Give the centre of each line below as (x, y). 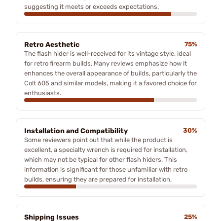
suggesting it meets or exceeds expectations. (92, 7)
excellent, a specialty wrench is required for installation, (106, 150)
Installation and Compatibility (76, 131)
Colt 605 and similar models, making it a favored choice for (110, 83)
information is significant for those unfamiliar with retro (106, 169)
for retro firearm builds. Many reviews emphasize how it (106, 63)
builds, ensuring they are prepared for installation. (98, 179)
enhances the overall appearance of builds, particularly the (110, 73)
